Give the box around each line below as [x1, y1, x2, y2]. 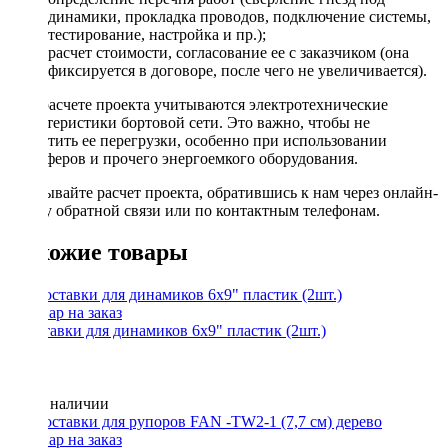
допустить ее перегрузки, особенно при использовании [8, 131, 387, 149]
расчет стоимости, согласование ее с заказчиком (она [48, 43, 409, 61]
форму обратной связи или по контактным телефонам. [8, 201, 380, 219]
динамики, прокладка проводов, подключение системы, [48, 7, 431, 25]
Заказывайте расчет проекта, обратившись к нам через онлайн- [8, 183, 438, 201]
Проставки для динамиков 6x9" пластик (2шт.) [8, 322, 326, 340]
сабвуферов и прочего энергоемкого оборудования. [8, 149, 358, 167]
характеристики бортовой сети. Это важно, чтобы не [8, 113, 370, 131]
